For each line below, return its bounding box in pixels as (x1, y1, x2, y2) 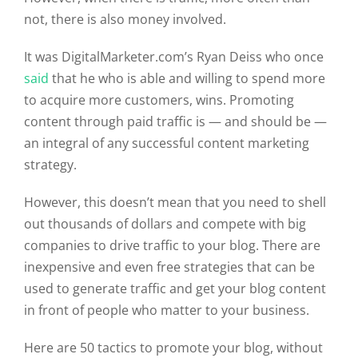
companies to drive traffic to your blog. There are (24, 237, 320, 255)
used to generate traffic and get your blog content (24, 280, 326, 298)
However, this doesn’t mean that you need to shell (24, 193, 326, 212)
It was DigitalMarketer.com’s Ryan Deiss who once (24, 48, 324, 66)
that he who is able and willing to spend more (49, 70, 325, 88)
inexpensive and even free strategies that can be (24, 258, 315, 276)
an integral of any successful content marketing (24, 134, 309, 153)
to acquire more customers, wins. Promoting (24, 91, 294, 109)
